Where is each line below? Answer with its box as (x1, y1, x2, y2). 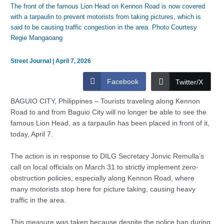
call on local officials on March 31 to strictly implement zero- (10, 163, 199, 171)
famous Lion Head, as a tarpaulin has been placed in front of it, (10, 119, 210, 127)
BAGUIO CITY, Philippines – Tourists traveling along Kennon (10, 97, 200, 105)
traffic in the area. (10, 196, 66, 204)
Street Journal (10, 57, 53, 64)
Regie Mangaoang (10, 34, 63, 42)
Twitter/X (175, 78, 203, 86)
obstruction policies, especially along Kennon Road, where (10, 174, 195, 182)
